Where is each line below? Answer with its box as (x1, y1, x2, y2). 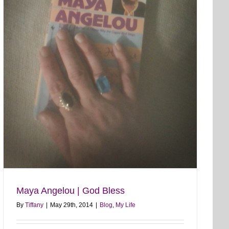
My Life (116, 201, 135, 209)
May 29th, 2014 (50, 201, 93, 209)
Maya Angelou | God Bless (16, 186, 125, 196)
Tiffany (25, 201, 43, 209)
